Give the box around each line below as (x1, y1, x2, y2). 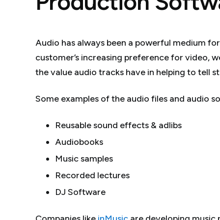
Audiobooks (55, 137, 103, 148)
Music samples (55, 153, 113, 165)
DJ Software (55, 187, 106, 198)
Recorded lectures (55, 170, 130, 181)
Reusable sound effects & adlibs (55, 120, 182, 131)
